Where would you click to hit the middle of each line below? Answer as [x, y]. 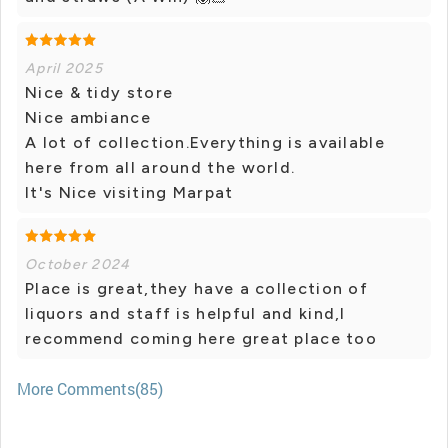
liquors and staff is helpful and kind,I [185, 314]
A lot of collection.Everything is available [205, 143]
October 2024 [78, 265]
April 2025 [64, 69]
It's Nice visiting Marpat [129, 193]
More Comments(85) [90, 389]
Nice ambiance [88, 118]
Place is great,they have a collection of [196, 289]
